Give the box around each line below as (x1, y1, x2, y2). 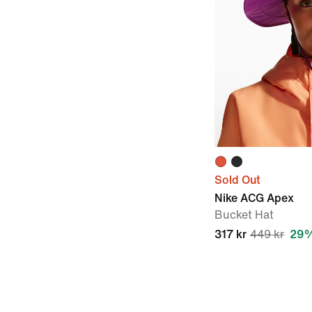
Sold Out (214, 174, 260, 186)
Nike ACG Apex (214, 192, 294, 204)
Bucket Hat (214, 209, 274, 221)
